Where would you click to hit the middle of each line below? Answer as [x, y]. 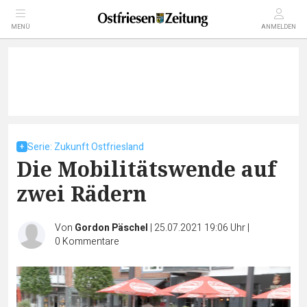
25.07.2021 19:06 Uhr [201, 228]
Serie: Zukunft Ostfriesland [86, 147]
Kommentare [91, 242]
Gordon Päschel [111, 228]
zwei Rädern [82, 194]
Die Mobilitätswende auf [146, 169]
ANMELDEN [279, 27]
